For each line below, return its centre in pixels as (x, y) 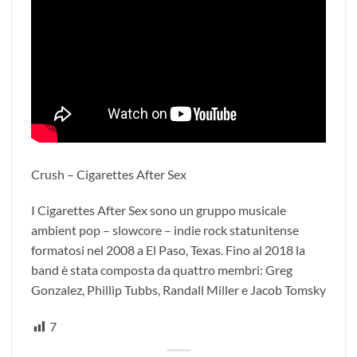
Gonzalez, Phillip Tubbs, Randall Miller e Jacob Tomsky (178, 290)
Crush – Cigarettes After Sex (109, 174)
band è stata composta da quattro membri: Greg (162, 270)
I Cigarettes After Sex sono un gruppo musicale (159, 210)
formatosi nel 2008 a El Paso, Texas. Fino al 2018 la (168, 250)
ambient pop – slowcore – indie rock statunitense (165, 230)
